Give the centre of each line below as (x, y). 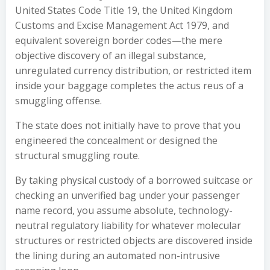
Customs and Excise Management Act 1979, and (122, 25)
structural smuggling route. (77, 155)
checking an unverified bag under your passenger (127, 195)
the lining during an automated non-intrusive (118, 256)
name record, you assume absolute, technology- (124, 210)
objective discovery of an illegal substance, (111, 55)
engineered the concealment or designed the (116, 140)
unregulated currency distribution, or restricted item (133, 71)
